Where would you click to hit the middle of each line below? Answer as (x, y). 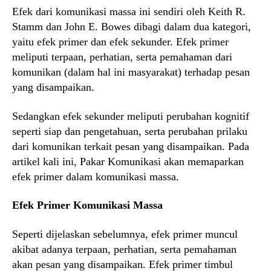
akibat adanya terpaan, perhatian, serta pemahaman (124, 249)
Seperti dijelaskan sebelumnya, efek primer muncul (125, 234)
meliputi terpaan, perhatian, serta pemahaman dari (122, 57)
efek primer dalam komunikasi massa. (96, 176)
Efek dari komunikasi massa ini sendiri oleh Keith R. (129, 12)
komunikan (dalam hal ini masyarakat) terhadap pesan (131, 72)
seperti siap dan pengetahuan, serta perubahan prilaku (130, 131)
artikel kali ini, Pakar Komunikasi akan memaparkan (128, 161)
